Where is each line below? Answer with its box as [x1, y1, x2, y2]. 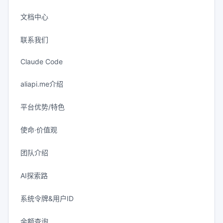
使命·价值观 [20, 125, 57, 134]
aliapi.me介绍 [20, 80, 63, 88]
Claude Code [20, 57, 63, 66]
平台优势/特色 [20, 103, 65, 111]
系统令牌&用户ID [20, 194, 74, 203]
